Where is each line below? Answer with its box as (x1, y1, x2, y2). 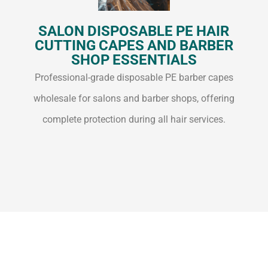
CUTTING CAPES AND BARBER (34, 37, 233, 54)
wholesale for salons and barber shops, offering (33, 93, 234, 105)
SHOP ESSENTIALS (71, 51, 197, 69)
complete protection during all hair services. (42, 114, 226, 126)
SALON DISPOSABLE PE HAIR (38, 23, 230, 40)
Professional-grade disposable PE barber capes (34, 72, 233, 84)
